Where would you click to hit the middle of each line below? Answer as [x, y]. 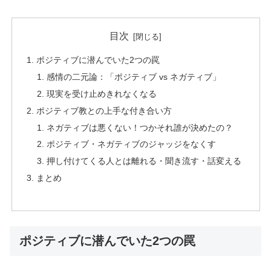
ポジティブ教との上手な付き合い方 [104, 110]
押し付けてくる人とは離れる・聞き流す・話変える [144, 161]
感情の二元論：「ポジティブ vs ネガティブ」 [134, 77]
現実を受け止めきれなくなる [102, 93]
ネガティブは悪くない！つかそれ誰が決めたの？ [140, 127]
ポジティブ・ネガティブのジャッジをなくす [132, 144]
